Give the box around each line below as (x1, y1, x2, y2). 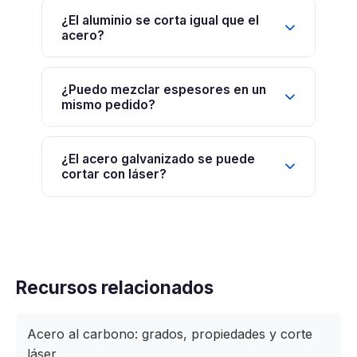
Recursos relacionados (16, 276, 214, 298)
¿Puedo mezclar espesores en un (61, 81, 266, 97)
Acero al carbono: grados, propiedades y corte (27, 325, 312, 342)
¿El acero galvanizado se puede (61, 151, 255, 167)
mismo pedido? (61, 96, 155, 112)
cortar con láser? (61, 166, 167, 182)
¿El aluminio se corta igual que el (61, 12, 259, 28)
